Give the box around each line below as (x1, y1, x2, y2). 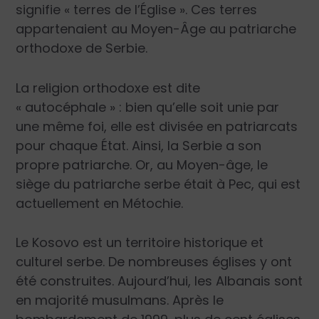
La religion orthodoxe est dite (16, 78, 201, 97)
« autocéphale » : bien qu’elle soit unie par (16, 98, 280, 116)
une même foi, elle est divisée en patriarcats (16, 117, 298, 135)
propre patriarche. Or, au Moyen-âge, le (16, 155, 268, 174)
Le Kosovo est (16, 234, 107, 252)
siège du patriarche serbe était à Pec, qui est (16, 174, 301, 193)
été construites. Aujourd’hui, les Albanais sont (16, 272, 303, 291)
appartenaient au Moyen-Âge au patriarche (16, 19, 297, 38)
